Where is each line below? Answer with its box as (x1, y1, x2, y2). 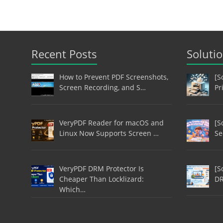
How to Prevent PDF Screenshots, (59, 72, 168, 82)
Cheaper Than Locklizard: (59, 174, 144, 184)
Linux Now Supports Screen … (59, 128, 159, 138)
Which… (59, 184, 86, 194)
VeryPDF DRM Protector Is (59, 163, 144, 173)
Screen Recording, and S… (59, 83, 146, 93)
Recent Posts (31, 46, 97, 62)
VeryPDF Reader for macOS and (59, 117, 164, 127)
